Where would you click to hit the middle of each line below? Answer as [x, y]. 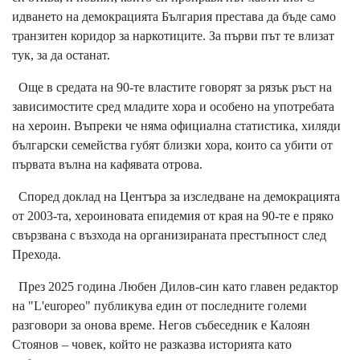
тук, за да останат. [61, 55]
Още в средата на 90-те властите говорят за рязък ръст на [172, 87]
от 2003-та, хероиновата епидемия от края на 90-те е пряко [173, 215]
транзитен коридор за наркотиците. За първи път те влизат [173, 35]
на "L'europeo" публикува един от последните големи [160, 305]
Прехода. [37, 254]
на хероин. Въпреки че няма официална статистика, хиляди [176, 125]
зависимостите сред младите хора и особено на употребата [173, 106]
